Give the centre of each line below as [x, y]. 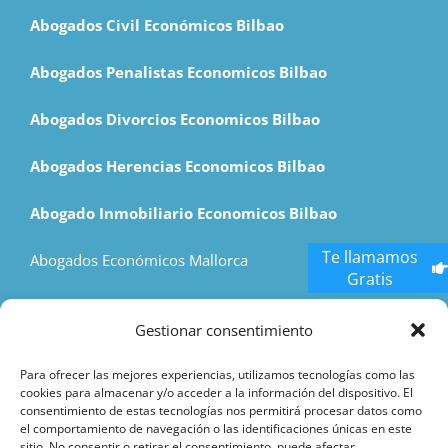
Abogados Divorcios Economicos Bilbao [175, 118]
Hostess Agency [83, 353]
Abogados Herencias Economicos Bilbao [177, 165]
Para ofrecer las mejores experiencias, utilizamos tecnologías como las [217, 374]
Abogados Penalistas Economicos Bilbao [178, 71]
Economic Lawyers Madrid [120, 306]
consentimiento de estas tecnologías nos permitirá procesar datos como [221, 410]
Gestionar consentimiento [224, 330]
